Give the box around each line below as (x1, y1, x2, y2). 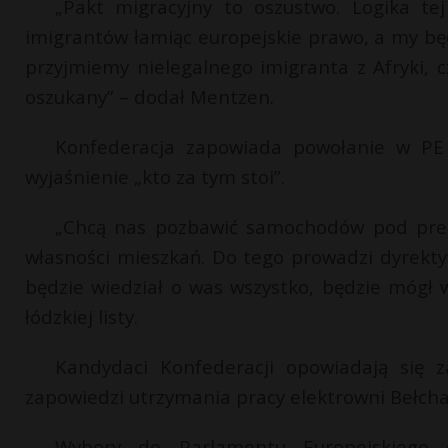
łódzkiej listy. (25, 303, 138, 329)
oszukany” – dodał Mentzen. (25, 83, 274, 109)
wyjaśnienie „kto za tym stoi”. (25, 163, 285, 189)
